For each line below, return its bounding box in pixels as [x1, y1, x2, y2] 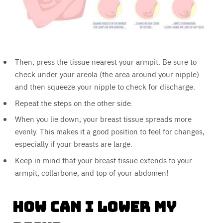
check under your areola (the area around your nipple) [15, 69, 199, 80]
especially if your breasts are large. [15, 138, 132, 149]
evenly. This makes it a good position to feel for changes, [15, 126, 205, 137]
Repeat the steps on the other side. [15, 97, 133, 108]
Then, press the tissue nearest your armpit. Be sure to [15, 56, 197, 67]
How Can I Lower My [12, 197, 176, 217]
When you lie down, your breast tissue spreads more [15, 113, 192, 124]
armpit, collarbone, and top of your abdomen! [15, 167, 168, 178]
